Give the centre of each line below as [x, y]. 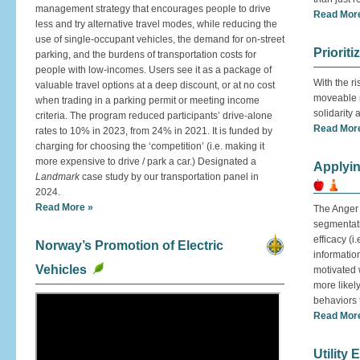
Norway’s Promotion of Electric [129, 245]
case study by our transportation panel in [169, 177]
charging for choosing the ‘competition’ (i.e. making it [150, 146]
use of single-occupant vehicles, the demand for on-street [160, 39]
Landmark [57, 177]
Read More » [64, 207]
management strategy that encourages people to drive [153, 9]
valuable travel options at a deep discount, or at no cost [155, 85]
